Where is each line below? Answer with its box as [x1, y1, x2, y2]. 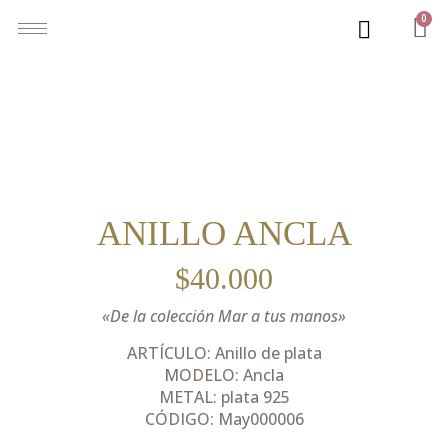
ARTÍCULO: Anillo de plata [126, 341, 322, 364]
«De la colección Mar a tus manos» [102, 305, 346, 328]
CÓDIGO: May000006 [144, 407, 304, 430]
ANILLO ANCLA [96, 214, 352, 253]
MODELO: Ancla [164, 363, 284, 386]
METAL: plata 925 [158, 385, 290, 408]
